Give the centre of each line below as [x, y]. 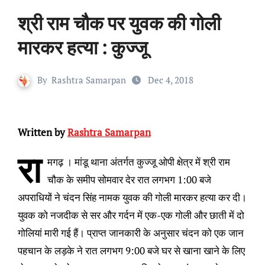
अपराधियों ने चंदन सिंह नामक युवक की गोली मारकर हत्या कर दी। [132, 198]
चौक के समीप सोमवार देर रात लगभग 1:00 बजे [129, 180]
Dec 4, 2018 [171, 80]
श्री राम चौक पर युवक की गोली [119, 23]
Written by [41, 132]
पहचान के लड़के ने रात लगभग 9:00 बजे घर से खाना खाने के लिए [131, 251]
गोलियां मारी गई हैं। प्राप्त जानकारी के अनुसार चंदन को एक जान [130, 233]
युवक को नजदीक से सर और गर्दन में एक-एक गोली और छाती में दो [131, 215]
